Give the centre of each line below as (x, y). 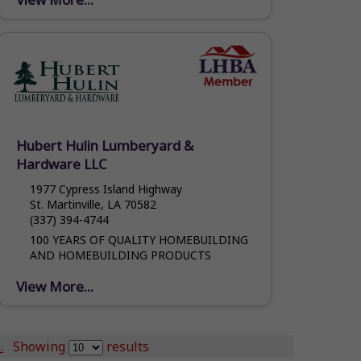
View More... (55, 286)
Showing (41, 346)
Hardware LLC (62, 164)
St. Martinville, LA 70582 (93, 204)
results (127, 346)
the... (42, 26)
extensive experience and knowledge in (131, 10)
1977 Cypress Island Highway (106, 189)
